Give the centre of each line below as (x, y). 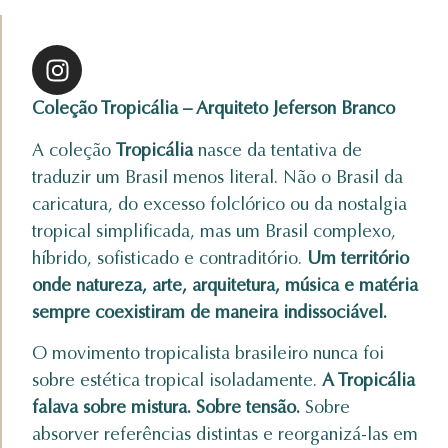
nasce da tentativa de (277, 149)
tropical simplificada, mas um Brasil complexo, (214, 230)
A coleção (74, 149)
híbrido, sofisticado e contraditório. (169, 257)
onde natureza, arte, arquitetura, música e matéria (225, 284)
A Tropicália (368, 380)
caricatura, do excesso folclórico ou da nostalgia (219, 203)
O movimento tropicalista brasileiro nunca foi (208, 353)
